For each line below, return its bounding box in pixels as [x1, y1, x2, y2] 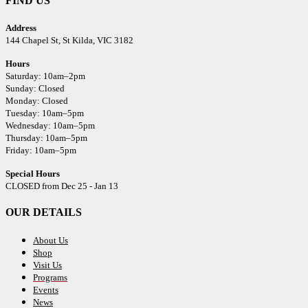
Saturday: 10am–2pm [5, 71, 85, 82]
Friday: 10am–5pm [5, 145, 76, 156]
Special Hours [5, 168, 60, 179]
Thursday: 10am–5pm [5, 133, 87, 144]
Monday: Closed [5, 96, 68, 107]
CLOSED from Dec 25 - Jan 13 [5, 181, 118, 192]
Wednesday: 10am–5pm [5, 120, 95, 131]
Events [33, 284, 58, 295]
